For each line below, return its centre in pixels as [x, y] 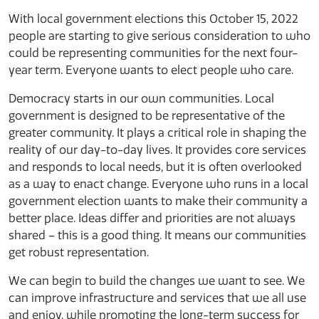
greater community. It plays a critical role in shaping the [157, 133]
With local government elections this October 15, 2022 [153, 19]
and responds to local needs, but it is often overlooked [155, 167]
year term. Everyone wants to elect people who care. [151, 70]
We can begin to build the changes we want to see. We [157, 281]
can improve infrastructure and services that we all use [157, 298]
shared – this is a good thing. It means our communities [157, 235]
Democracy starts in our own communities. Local [141, 99]
